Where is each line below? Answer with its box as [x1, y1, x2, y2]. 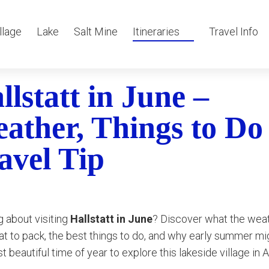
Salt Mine [74, 25, 118, 38]
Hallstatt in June [70, 213, 153, 225]
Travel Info [209, 25, 258, 38]
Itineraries [133, 25, 180, 38]
